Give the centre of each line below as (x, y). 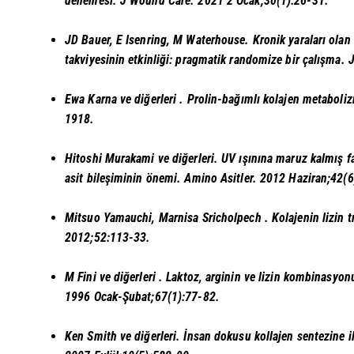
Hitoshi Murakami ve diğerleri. (143, 159)
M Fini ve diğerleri (112, 277)
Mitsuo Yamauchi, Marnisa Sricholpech (165, 218)
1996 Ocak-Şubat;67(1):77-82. (142, 297)
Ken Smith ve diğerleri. (124, 337)
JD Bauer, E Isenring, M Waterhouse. (159, 40)
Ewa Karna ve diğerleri (122, 100)
